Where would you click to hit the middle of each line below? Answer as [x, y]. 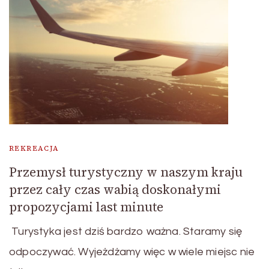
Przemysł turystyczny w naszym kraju [126, 172]
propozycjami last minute [86, 207]
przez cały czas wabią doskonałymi [115, 189]
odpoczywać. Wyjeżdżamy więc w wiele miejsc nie [132, 252]
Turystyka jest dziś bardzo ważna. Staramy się [126, 231]
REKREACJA [34, 148]
